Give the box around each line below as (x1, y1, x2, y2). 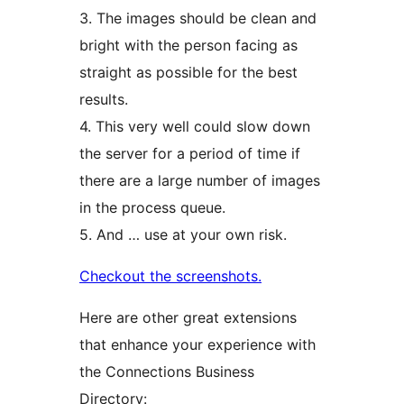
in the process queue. (79, 198, 225, 217)
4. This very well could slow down (79, 117, 310, 136)
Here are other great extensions (79, 308, 297, 327)
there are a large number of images (79, 171, 320, 190)
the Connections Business (79, 363, 254, 381)
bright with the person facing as (79, 36, 298, 55)
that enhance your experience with (79, 335, 316, 354)
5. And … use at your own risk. (79, 225, 287, 244)
